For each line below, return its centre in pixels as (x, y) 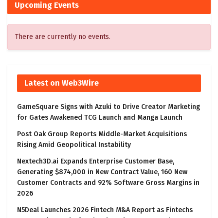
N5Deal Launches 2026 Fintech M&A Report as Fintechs (105, 210)
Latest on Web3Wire (62, 83)
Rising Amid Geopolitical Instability (74, 145)
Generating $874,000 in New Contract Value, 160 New (102, 172)
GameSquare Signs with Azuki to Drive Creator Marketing (109, 107)
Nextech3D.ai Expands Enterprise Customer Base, (96, 162)
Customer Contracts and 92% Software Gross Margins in (108, 183)
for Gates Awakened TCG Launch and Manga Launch (100, 118)
